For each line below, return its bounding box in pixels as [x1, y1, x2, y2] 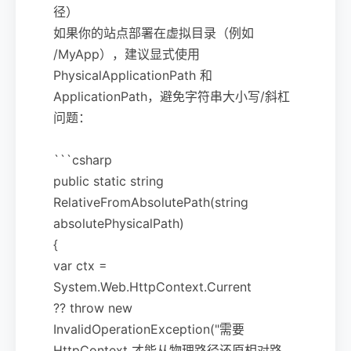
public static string [53, 172, 164, 189]
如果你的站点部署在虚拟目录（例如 [53, 24, 254, 41]
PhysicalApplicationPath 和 [53, 67, 212, 83]
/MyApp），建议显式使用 [53, 45, 200, 62]
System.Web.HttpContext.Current [53, 278, 251, 295]
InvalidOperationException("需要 [53, 320, 244, 337]
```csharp [53, 151, 112, 168]
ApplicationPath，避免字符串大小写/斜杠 [53, 88, 290, 104]
